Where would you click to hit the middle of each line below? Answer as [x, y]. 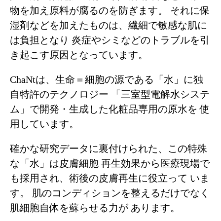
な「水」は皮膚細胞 [54, 164]
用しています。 [44, 124]
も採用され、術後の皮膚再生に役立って [99, 178]
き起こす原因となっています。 [79, 55]
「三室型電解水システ [159, 94]
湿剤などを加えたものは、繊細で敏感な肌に [109, 25]
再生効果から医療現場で [154, 164]
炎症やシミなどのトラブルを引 [139, 40]
